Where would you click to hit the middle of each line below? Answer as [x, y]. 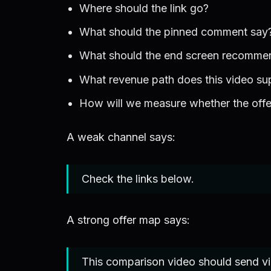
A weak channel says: [121, 137]
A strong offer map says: [128, 220]
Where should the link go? [144, 8]
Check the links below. [138, 178]
